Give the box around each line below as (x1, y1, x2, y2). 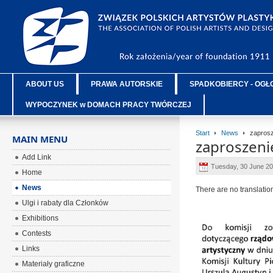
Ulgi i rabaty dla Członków (22, 199, 109, 207)
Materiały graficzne (22, 260, 85, 268)
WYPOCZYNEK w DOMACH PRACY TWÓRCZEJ (26, 101, 192, 109)
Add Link (22, 153, 52, 161)
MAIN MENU (12, 133, 68, 145)
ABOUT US (26, 80, 65, 88)
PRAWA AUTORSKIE (91, 80, 163, 88)
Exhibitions (22, 214, 59, 222)
